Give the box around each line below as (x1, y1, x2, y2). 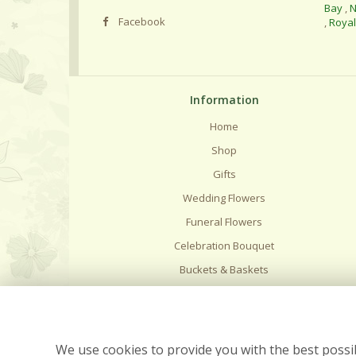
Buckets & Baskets (180, 262, 269, 277)
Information (189, 92, 259, 107)
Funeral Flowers (186, 215, 262, 229)
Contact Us (198, 334, 250, 348)
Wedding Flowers (183, 191, 265, 205)
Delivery (204, 286, 244, 300)
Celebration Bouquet (174, 238, 274, 253)
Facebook (116, 14, 165, 29)
